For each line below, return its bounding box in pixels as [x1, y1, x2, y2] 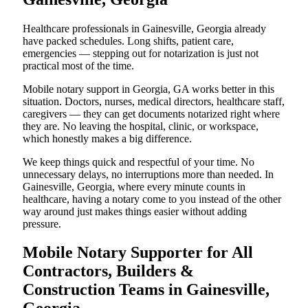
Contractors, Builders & [23, 262, 194, 280]
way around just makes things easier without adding [23, 205, 247, 217]
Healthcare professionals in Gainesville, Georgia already [23, 22, 266, 34]
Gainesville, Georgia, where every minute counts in [23, 180, 245, 192]
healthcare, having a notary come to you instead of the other [23, 192, 281, 205]
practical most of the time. [23, 59, 134, 71]
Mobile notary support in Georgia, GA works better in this [23, 82, 274, 95]
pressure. [23, 217, 61, 230]
